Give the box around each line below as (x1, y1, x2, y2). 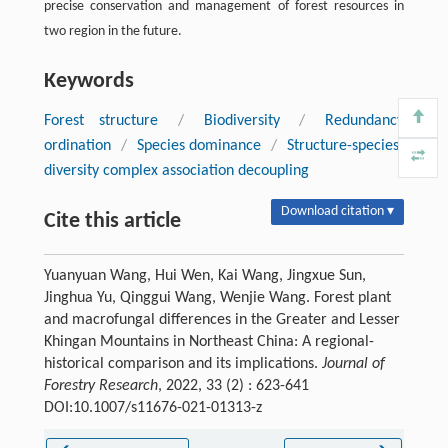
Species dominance (136, 137, 262, 154)
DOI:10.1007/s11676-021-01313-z (43, 399, 262, 416)
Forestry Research (43, 377, 158, 394)
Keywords (43, 69, 134, 93)
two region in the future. (43, 23, 182, 39)
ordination (43, 137, 111, 154)
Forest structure (43, 112, 158, 129)
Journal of (321, 355, 385, 372)
